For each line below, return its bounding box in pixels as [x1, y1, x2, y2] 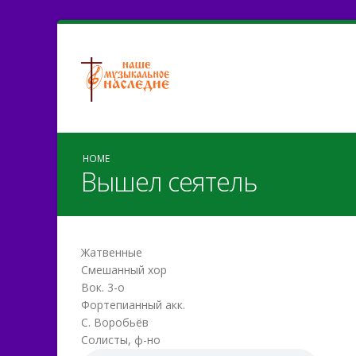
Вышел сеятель [81, 164, 257, 199]
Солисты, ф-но [81, 332, 161, 347]
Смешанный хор [81, 262, 167, 277]
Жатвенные [81, 245, 142, 260]
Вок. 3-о [81, 280, 125, 295]
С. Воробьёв [81, 315, 149, 330]
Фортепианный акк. [81, 297, 185, 312]
